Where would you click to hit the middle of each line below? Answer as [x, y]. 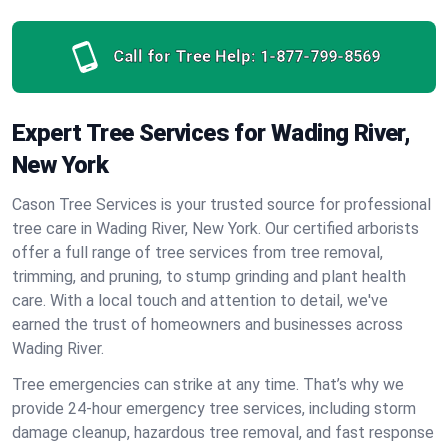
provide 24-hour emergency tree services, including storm [214, 408]
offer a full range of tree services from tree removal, [197, 252]
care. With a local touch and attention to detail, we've [200, 300]
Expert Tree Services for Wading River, [211, 133]
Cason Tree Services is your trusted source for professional [221, 204]
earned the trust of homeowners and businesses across [207, 324]
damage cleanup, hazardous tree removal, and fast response [223, 432]
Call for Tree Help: [184, 56]
